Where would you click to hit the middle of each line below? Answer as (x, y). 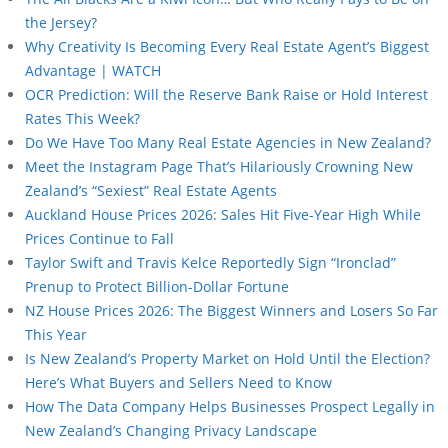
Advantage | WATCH (93, 70)
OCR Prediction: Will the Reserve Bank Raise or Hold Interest (226, 94)
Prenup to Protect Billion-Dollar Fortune (157, 286)
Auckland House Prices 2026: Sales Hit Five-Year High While (223, 214)
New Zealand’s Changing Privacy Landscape (171, 430)
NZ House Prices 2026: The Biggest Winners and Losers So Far (231, 310)
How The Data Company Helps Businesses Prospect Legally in (230, 406)
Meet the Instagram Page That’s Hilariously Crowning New (219, 166)
